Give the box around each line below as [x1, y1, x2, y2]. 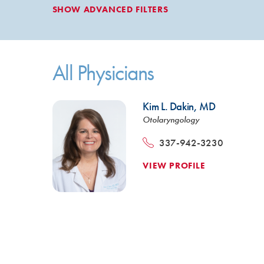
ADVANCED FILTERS [83, 4, 169, 15]
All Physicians [52, 58, 154, 87]
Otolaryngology [143, 113, 200, 125]
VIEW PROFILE [143, 160, 206, 171]
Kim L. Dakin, [143, 99, 200, 114]
